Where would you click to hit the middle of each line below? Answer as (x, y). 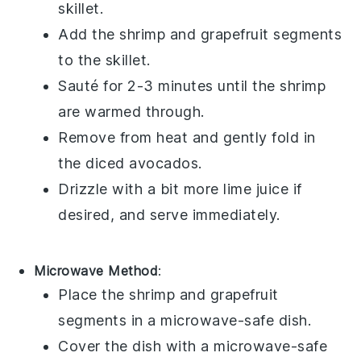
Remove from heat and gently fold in (187, 137)
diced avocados (142, 163)
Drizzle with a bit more (141, 189)
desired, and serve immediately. (169, 214)
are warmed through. (131, 111)
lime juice (256, 189)
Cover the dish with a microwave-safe (193, 346)
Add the (89, 34)
